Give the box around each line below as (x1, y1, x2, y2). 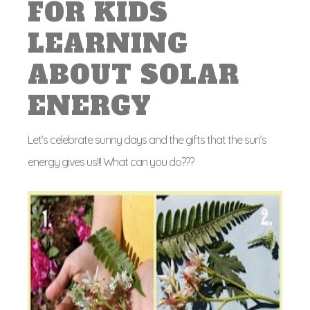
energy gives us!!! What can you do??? (28, 155, 194, 169)
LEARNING (28, 27, 188, 61)
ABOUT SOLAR (28, 58, 239, 92)
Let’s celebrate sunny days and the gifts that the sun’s (28, 133, 266, 147)
